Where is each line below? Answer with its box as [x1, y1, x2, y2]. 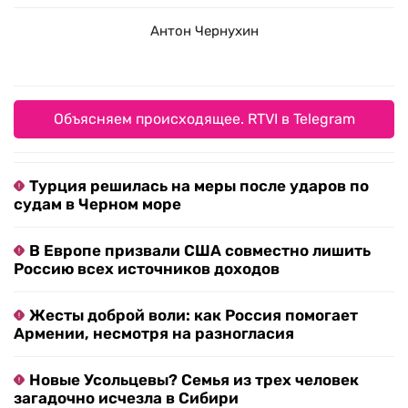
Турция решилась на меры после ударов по [29, 177, 369, 196]
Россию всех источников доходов [14, 260, 280, 279]
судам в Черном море [14, 195, 181, 214]
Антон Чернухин [149, 23, 259, 40]
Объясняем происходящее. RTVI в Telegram [53, 110, 355, 128]
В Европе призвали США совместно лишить [29, 241, 371, 260]
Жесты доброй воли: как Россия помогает [29, 306, 358, 325]
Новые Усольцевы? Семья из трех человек [29, 371, 359, 390]
